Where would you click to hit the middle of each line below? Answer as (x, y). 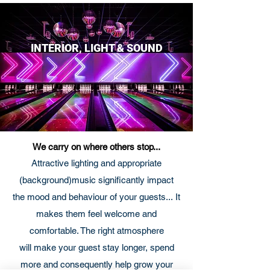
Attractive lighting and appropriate (96, 163)
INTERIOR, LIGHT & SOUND (96, 48)
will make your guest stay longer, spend (96, 247)
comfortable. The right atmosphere (96, 231)
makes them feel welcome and (96, 214)
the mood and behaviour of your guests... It (96, 197)
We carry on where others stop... (96, 147)
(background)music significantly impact (96, 180)
